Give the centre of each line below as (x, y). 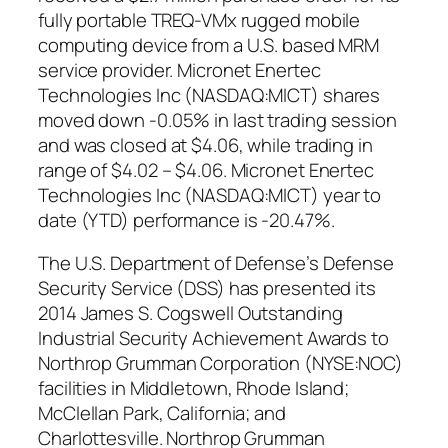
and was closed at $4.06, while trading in (205, 144)
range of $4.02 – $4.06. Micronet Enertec (206, 169)
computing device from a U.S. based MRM (209, 44)
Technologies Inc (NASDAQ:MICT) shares (209, 94)
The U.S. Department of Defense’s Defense (216, 263)
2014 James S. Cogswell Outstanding (190, 313)
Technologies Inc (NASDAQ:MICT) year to (210, 194)
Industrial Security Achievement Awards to (213, 338)
